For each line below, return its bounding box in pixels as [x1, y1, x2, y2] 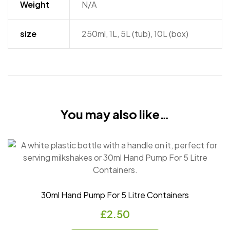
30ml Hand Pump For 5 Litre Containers [41, 189, 189, 200]
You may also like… [61, 106, 169, 122]
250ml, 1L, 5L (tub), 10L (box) [81, 28, 188, 39]
